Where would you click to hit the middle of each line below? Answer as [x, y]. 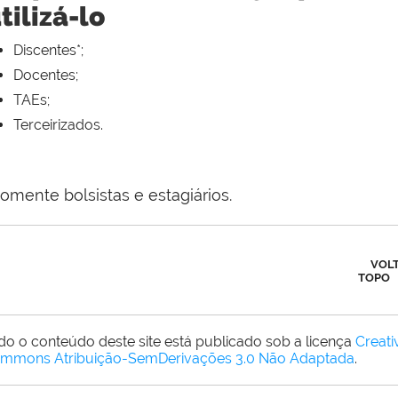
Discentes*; [48, 51]
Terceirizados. [58, 125]
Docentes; [46, 76]
